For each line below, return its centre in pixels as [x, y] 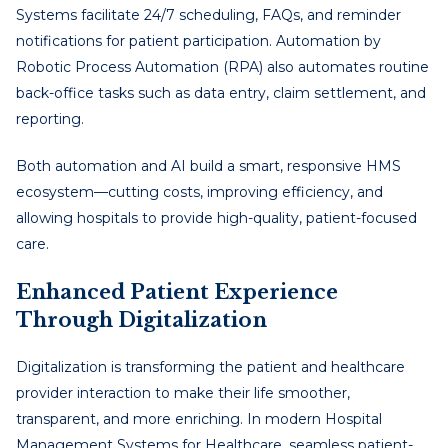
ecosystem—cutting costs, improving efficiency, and [199, 191]
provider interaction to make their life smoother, [183, 392]
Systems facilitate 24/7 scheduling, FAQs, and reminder [208, 14]
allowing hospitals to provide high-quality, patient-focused [216, 217]
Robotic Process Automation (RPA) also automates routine [222, 66]
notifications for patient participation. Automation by [198, 40]
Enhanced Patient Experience [177, 291]
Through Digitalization [141, 319]
